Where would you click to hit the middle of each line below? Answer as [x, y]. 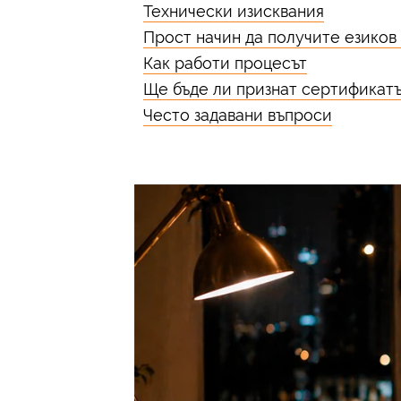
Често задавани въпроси [238, 115]
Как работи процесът [225, 63]
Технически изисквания [234, 11]
